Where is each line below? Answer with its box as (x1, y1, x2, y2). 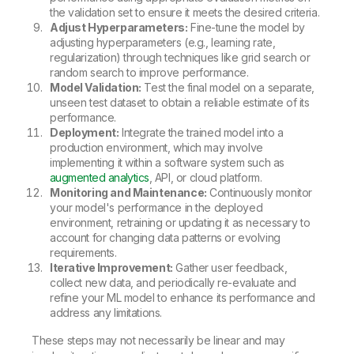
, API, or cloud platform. (149, 170, 262, 184)
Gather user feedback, (172, 260, 288, 274)
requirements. (50, 245, 117, 259)
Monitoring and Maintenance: (50, 185, 207, 199)
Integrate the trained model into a (119, 125, 284, 139)
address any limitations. (50, 305, 162, 319)
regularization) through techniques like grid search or (50, 50, 311, 64)
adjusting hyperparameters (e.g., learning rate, (50, 35, 276, 49)
